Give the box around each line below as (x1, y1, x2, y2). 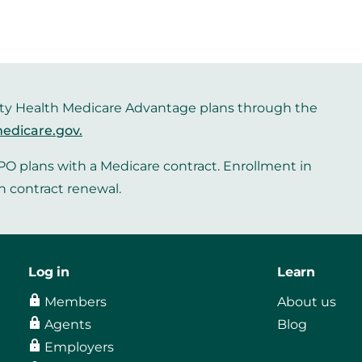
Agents (44, 317, 92, 333)
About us (277, 294, 336, 310)
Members (44, 294, 107, 310)
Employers (44, 339, 115, 356)
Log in (28, 264, 69, 280)
